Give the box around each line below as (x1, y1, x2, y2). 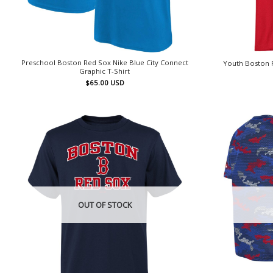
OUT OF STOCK (77, 199, 132, 211)
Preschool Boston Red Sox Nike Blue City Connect (21, 58, 188, 68)
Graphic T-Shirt (79, 66, 130, 76)
